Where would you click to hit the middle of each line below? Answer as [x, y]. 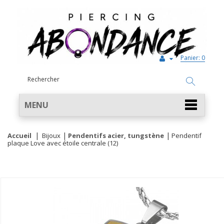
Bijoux [51, 135]
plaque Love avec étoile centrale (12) [63, 143]
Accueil [19, 135]
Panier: [190, 58]
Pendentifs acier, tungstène [116, 135]
